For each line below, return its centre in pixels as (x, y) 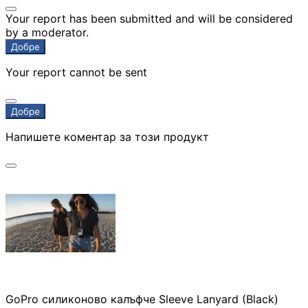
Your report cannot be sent (76, 72)
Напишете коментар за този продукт (107, 136)
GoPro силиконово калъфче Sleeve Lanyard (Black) (142, 299)
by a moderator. (47, 32)
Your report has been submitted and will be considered (149, 18)
